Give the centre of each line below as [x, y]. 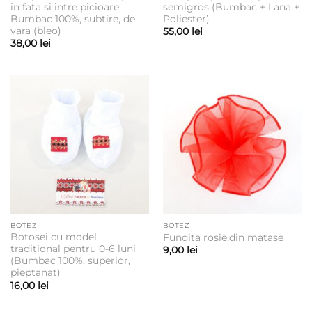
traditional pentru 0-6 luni [73, 249]
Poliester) [186, 18]
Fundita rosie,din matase [223, 238]
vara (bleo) [36, 30]
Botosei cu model [53, 237]
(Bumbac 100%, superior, [70, 261]
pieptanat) [35, 273]
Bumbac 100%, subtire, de [72, 18]
